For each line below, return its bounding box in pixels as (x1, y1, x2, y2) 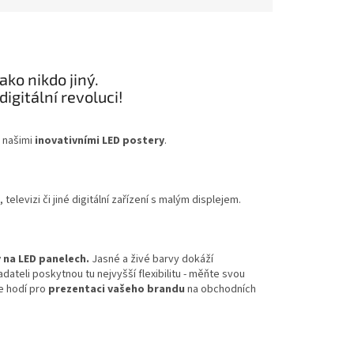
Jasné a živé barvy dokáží (89, 250, 213, 267)
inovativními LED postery (32, 132, 164, 149)
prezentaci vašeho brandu (48, 281, 185, 297)
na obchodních (185, 281, 256, 297)
